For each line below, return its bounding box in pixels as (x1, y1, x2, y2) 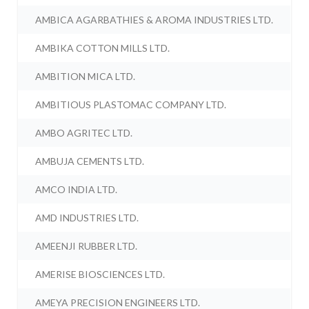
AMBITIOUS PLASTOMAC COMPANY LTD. (35, 99, 227, 111)
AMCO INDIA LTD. (35, 183, 118, 196)
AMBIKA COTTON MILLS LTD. (35, 42, 170, 54)
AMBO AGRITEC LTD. (35, 127, 133, 139)
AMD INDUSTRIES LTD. (35, 212, 139, 224)
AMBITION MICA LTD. (35, 70, 136, 83)
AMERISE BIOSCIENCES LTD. (35, 268, 166, 281)
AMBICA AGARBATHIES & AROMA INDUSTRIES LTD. (35, 14, 274, 26)
